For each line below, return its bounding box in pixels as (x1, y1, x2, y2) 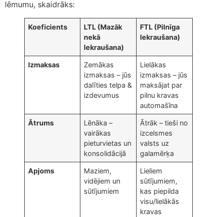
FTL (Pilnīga (140, 23, 180, 31)
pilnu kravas (140, 91, 179, 100)
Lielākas (140, 61, 167, 69)
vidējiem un (84, 177, 121, 186)
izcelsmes (140, 129, 173, 138)
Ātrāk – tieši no (140, 119, 188, 127)
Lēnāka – (84, 119, 113, 127)
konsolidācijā (84, 149, 126, 158)
